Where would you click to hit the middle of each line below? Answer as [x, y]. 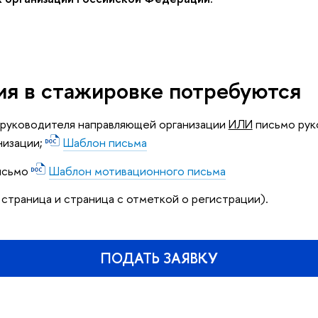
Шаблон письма [105, 143]
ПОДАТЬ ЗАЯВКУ [159, 258]
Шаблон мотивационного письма [137, 170]
